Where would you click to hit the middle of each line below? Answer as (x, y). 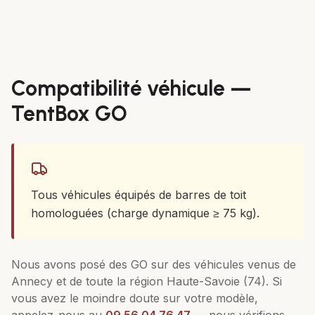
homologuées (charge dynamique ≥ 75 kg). (145, 213)
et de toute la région (110, 281)
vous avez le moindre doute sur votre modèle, (135, 298)
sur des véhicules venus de (222, 264)
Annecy (32, 281)
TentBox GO (69, 114)
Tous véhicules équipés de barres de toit (139, 195)
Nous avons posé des (71, 264)
